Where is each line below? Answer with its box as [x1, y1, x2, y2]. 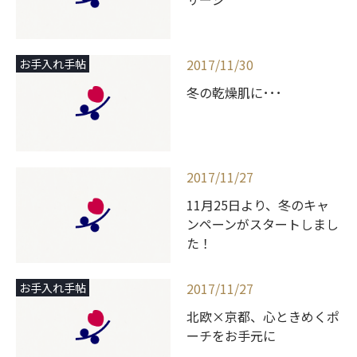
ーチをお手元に [186, 326, 276, 346]
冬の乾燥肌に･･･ [186, 82, 282, 102]
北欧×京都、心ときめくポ [186, 307, 339, 327]
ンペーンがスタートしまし [186, 214, 339, 233]
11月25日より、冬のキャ [186, 194, 329, 214]
